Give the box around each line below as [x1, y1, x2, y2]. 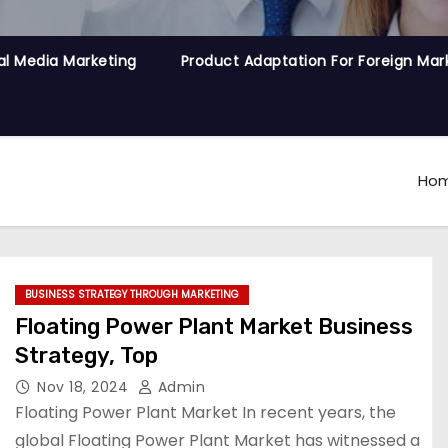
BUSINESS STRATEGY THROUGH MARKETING [25, 287, 239, 302]
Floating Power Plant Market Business [15, 313, 413, 340]
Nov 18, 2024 [37, 377, 133, 397]
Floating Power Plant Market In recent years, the [15, 401, 396, 424]
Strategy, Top [15, 342, 158, 369]
